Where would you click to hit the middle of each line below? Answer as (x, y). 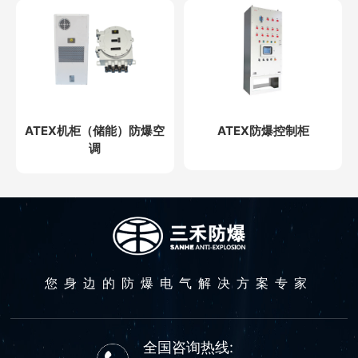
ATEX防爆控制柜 (263, 131)
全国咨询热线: (188, 347)
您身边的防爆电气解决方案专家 (179, 282)
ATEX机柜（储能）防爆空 (95, 131)
